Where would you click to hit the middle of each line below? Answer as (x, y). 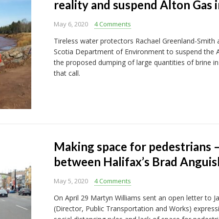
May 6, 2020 (71, 24)
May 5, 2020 (71, 181)
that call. (67, 73)
